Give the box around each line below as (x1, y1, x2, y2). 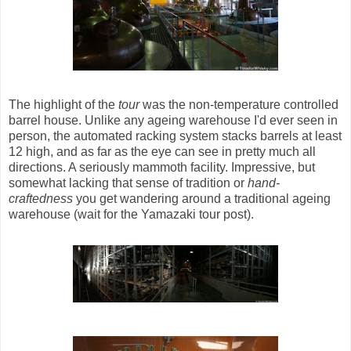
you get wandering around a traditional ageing (76, 192, 331, 206)
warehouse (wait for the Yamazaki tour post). (9, 208, 254, 222)
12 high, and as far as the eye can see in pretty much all (9, 145, 316, 159)
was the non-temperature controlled (143, 98, 338, 112)
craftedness (9, 192, 76, 206)
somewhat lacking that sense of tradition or (9, 176, 244, 190)
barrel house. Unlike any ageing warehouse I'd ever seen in (9, 114, 338, 128)
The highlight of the (9, 98, 118, 112)
